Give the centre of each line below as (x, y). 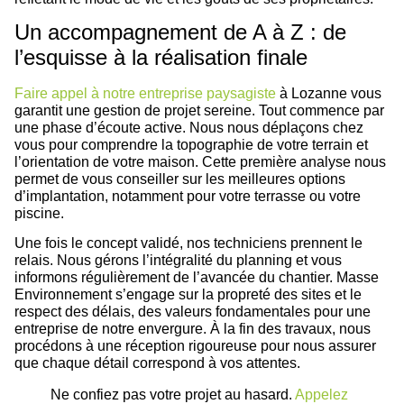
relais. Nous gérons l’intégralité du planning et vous (178, 261)
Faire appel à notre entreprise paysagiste (145, 93)
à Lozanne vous (329, 93)
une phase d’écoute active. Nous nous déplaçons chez (189, 127)
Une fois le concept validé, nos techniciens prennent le (188, 243)
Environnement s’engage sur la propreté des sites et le (188, 295)
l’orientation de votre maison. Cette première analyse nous (200, 161)
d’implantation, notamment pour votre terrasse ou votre (188, 196)
